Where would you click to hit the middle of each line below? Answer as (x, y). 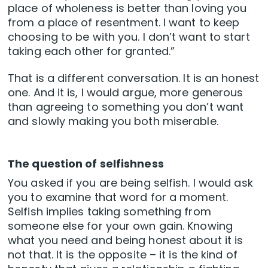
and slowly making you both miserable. (113, 121)
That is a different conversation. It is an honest (133, 78)
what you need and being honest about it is (126, 240)
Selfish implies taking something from (109, 212)
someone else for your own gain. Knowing (120, 226)
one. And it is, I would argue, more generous (126, 93)
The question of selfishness (86, 164)
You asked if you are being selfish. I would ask (130, 183)
